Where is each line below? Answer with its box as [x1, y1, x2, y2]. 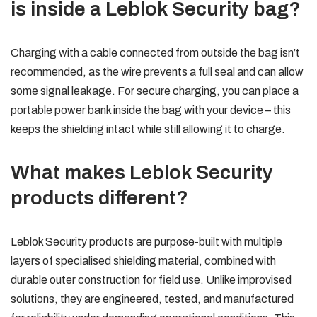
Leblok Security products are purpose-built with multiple [11, 236, 282, 248]
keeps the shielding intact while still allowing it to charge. [11, 123, 285, 135]
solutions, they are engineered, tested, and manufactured [11, 293, 294, 305]
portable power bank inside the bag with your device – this [11, 104, 291, 116]
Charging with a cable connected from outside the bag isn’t [11, 47, 300, 59]
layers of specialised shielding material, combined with [11, 255, 276, 267]
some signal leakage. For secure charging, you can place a [11, 85, 299, 97]
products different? [11, 187, 188, 209]
